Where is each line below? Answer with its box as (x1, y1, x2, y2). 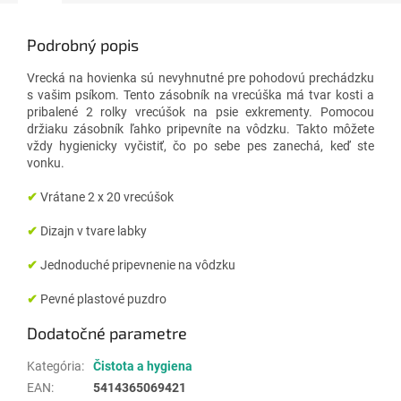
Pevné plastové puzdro (40, 291, 166, 306)
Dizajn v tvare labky (40, 223, 147, 238)
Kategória (27, 358, 81, 373)
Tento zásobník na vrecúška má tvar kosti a (118, 87, 375, 102)
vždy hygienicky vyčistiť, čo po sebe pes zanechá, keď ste (27, 138, 374, 153)
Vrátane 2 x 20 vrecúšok (40, 189, 174, 204)
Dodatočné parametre (27, 322, 187, 343)
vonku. (27, 155, 64, 170)
